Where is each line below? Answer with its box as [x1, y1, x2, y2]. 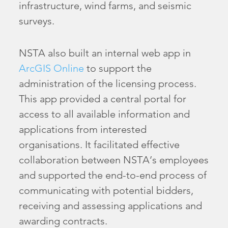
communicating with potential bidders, [19, 184, 194, 196]
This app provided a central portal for [19, 92, 187, 105]
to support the [84, 62, 152, 74]
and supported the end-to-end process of [19, 168, 207, 181]
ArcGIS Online [19, 62, 84, 74]
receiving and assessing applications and [19, 199, 203, 212]
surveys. [19, 15, 55, 27]
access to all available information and [19, 107, 190, 120]
